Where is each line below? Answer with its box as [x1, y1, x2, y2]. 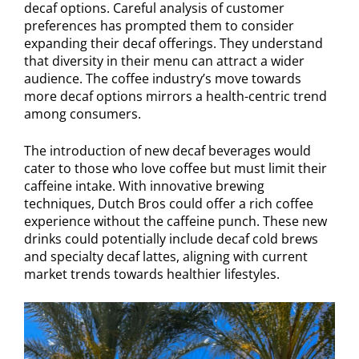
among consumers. [24, 105, 141, 123]
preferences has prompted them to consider [24, 17, 294, 35]
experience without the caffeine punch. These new [24, 212, 327, 231]
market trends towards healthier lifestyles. [24, 265, 280, 284]
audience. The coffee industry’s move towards [24, 70, 301, 88]
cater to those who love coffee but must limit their [24, 159, 327, 178]
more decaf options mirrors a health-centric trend [24, 87, 327, 106]
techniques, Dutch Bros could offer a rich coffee [24, 195, 313, 213]
